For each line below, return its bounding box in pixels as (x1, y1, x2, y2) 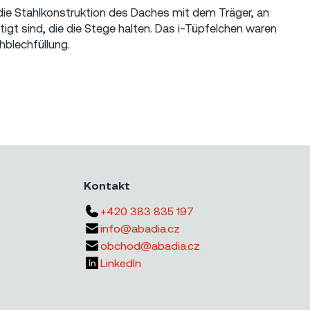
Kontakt (83, 179, 130, 192)
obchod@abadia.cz (100, 239, 200, 252)
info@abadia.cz (100, 222, 180, 235)
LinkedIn (100, 257, 141, 269)
